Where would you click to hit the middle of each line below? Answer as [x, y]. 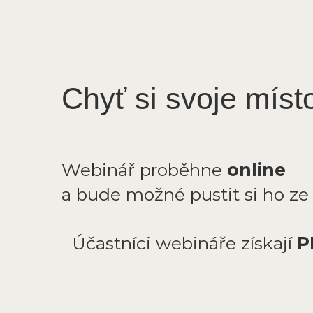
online [261, 170]
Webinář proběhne [144, 170]
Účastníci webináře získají [179, 243]
